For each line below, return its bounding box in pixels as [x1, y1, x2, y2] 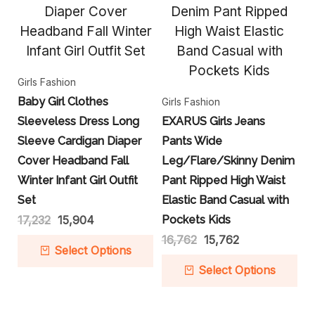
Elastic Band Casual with [161, 193, 289, 207]
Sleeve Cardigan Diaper [18, 134, 141, 148]
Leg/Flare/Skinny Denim [161, 154, 295, 168]
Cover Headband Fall [18, 154, 129, 168]
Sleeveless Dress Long [18, 115, 139, 129]
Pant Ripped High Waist [161, 174, 285, 188]
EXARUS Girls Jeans [161, 115, 265, 129]
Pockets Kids [161, 213, 231, 227]
